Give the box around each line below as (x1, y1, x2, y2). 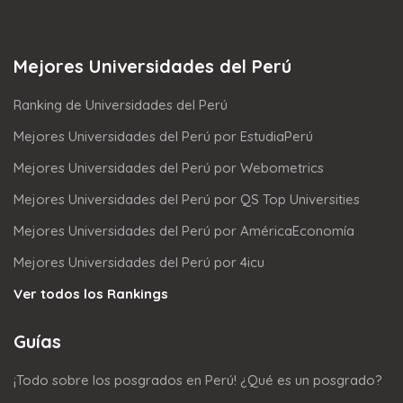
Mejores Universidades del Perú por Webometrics (13, 158, 324, 176)
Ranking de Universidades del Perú (13, 95, 228, 113)
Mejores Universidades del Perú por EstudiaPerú (13, 127, 313, 145)
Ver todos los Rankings (13, 284, 168, 302)
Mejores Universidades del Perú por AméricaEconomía (13, 221, 354, 239)
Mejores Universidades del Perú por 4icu (13, 253, 264, 271)
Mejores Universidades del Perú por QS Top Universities (13, 190, 360, 208)
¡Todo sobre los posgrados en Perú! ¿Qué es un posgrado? (13, 371, 382, 389)
